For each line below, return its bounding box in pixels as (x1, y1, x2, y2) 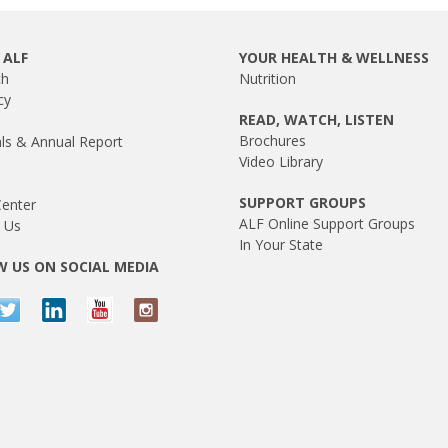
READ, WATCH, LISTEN (239, 110, 394, 130)
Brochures (239, 131, 306, 151)
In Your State (239, 235, 323, 255)
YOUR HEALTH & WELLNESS (239, 48, 429, 68)
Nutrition (239, 69, 296, 89)
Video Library (239, 152, 323, 172)
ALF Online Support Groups (239, 214, 415, 234)
